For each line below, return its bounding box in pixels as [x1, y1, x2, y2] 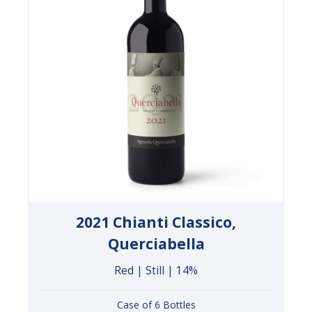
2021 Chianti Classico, [76, 212, 236, 233]
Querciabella [107, 234, 205, 254]
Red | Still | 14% [114, 263, 198, 279]
